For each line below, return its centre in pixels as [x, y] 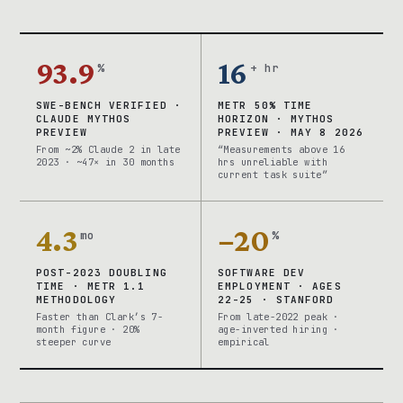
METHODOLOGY [76, 299]
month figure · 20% [88, 329]
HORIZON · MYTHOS [276, 118]
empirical [244, 341]
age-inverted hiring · [278, 329]
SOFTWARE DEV [262, 272]
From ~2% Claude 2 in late [108, 149]
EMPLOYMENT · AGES [280, 286]
